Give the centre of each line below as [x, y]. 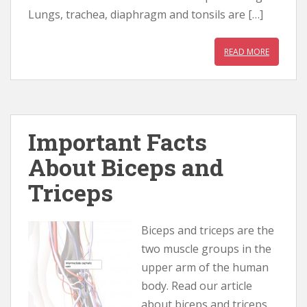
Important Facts [118, 142]
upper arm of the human [205, 267]
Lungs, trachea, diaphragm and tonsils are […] [146, 14]
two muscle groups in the [206, 249]
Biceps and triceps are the [208, 230]
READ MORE [247, 52]
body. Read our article [197, 286]
